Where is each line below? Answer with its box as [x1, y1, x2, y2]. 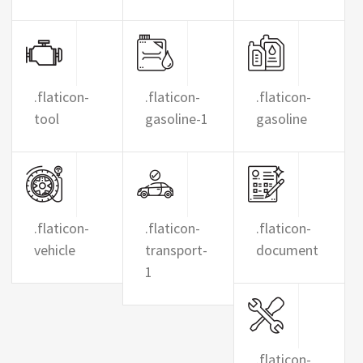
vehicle [34, 241, 75, 259]
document [255, 241, 318, 259]
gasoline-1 [144, 109, 208, 128]
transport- [144, 241, 207, 259]
